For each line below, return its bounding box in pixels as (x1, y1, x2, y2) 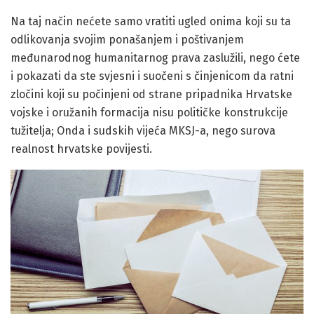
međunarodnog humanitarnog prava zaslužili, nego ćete (11, 51, 300, 65)
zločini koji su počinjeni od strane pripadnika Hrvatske (11, 88, 292, 102)
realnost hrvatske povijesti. (11, 142, 152, 156)
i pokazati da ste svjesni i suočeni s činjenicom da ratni (11, 69, 294, 83)
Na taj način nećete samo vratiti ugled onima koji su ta (11, 15, 291, 29)
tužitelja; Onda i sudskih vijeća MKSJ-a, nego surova (11, 124, 275, 138)
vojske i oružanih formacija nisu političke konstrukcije (11, 106, 288, 120)
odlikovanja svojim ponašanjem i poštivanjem (11, 33, 244, 47)
